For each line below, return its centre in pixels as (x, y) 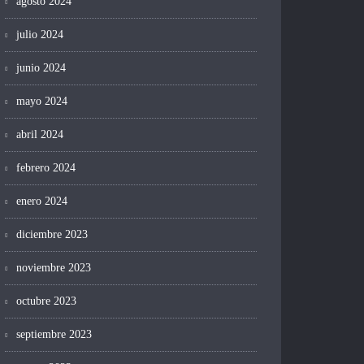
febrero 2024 (46, 168)
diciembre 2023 (52, 235)
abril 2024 (40, 135)
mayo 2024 (42, 102)
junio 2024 (41, 68)
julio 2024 (40, 35)
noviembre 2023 (54, 268)
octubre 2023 (46, 301)
